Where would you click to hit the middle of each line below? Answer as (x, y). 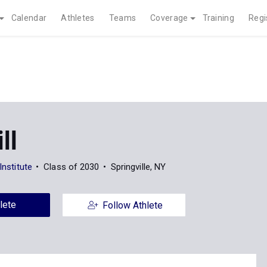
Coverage (169, 18)
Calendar (29, 18)
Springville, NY (138, 167)
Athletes (78, 18)
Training (218, 18)
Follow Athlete (132, 205)
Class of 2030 (72, 167)
